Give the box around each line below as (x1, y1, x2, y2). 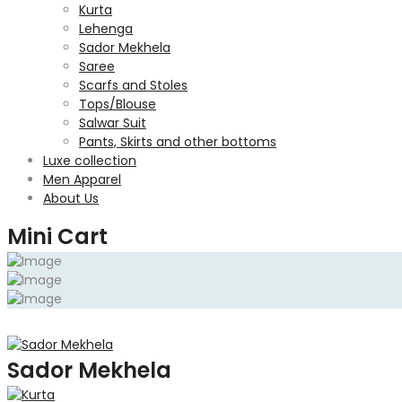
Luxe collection (43, 152, 136, 170)
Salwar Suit (79, 114, 146, 132)
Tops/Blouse (79, 95, 156, 113)
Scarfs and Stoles (79, 76, 188, 94)
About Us (43, 189, 99, 207)
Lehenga (79, 20, 133, 38)
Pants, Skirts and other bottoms (79, 133, 276, 151)
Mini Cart (7, 222, 108, 251)
